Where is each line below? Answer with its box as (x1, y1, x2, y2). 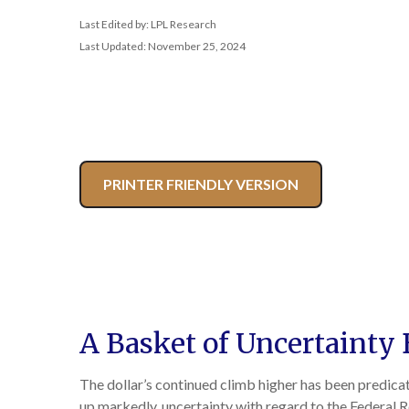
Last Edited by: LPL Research (79, 17, 216, 31)
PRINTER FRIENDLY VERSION (103, 175, 299, 193)
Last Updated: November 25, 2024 (79, 39, 246, 53)
